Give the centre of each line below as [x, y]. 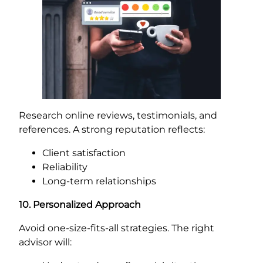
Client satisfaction [84, 153]
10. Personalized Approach [80, 204]
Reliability [65, 167]
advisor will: [45, 242]
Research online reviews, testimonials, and [118, 115]
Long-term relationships [99, 181]
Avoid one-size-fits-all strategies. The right [117, 228]
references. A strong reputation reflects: [112, 129]
